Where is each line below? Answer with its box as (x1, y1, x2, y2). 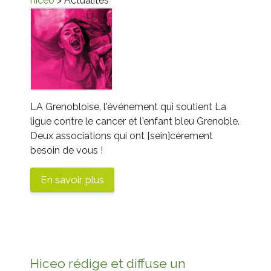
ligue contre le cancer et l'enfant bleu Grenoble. (30, 115, 240, 127)
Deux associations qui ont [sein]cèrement (30, 129, 213, 142)
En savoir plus (41, 173, 104, 186)
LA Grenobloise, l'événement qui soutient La (30, 100, 226, 113)
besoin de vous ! (30, 144, 108, 156)
